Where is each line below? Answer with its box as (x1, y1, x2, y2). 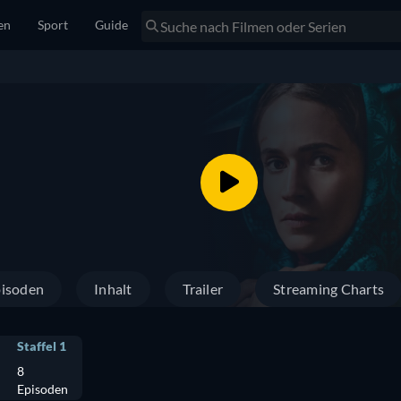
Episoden (17, 381, 68, 397)
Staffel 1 (17, 338, 66, 354)
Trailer (182, 280, 224, 297)
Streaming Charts (273, 280, 385, 297)
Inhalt (94, 280, 132, 297)
